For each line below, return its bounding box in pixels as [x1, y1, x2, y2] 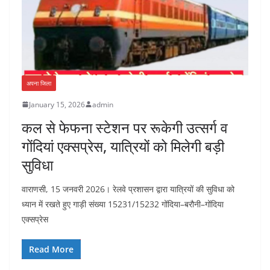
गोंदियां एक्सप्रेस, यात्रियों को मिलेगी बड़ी [22, 136, 224, 156]
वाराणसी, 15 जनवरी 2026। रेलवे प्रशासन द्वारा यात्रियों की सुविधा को [22, 183, 234, 195]
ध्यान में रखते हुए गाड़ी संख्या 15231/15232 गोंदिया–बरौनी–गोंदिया [22, 198, 224, 210]
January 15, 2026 [29, 99, 85, 110]
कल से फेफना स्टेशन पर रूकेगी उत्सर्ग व [22, 117, 228, 137]
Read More [29, 243, 74, 255]
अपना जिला [27, 78, 51, 87]
